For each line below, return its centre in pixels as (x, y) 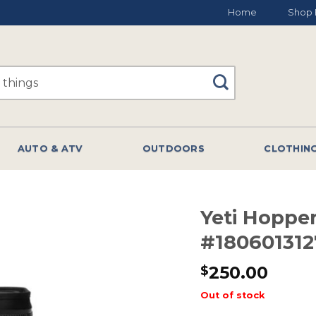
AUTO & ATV (50, 148)
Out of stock (232, 295)
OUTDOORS (173, 148)
